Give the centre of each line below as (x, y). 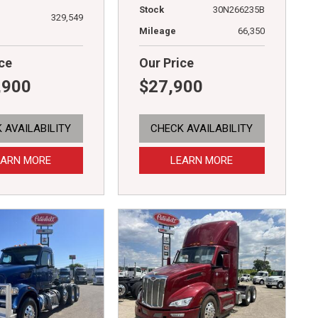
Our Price (166, 62)
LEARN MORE (202, 160)
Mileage (157, 31)
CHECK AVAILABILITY (202, 128)
